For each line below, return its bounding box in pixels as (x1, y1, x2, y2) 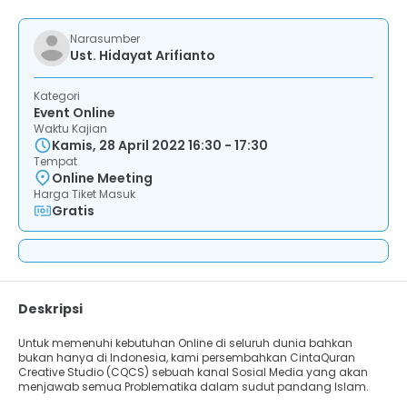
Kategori (34, 88, 80, 104)
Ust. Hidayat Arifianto (70, 46, 215, 65)
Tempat (34, 154, 77, 169)
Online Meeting (52, 169, 153, 187)
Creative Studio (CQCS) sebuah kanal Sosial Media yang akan (18, 364, 368, 380)
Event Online (34, 104, 115, 122)
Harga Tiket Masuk (34, 186, 135, 202)
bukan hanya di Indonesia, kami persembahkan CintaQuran (18, 350, 355, 365)
